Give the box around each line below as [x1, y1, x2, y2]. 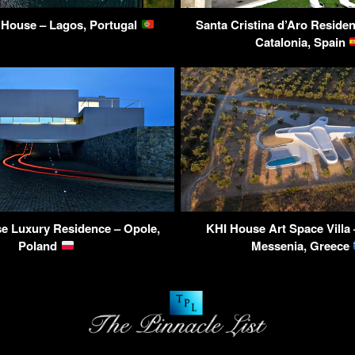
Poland [18, 236, 61, 254]
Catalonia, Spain [254, 32, 349, 51]
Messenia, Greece [250, 236, 353, 254]
